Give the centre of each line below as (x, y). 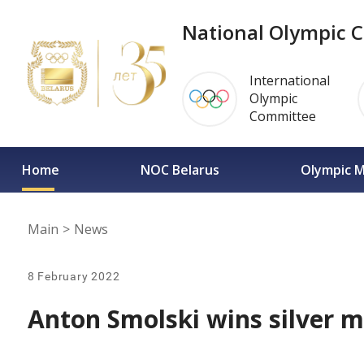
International (289, 80)
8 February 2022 (74, 276)
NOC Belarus (180, 169)
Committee (282, 116)
